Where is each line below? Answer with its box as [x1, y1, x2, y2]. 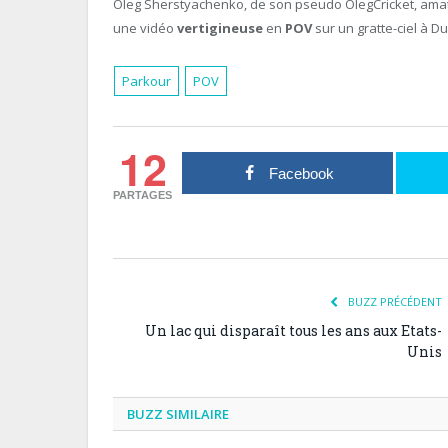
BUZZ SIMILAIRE [127, 404, 229, 423]
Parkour [122, 71, 172, 90]
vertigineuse [177, 18, 263, 37]
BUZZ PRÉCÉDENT [345, 293, 442, 309]
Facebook [268, 164, 334, 182]
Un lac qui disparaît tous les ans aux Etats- [145, 320, 442, 340]
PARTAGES [113, 188, 173, 201]
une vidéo [113, 18, 177, 37]
